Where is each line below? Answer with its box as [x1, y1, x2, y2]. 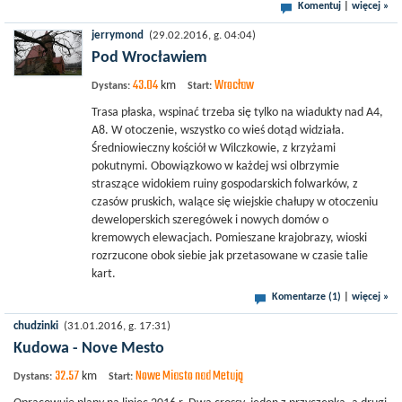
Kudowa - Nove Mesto [13, 340, 164, 357]
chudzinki [13, 321, 58, 332]
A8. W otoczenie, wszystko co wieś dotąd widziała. [92, 124, 345, 137]
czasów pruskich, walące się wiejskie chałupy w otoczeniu [92, 196, 378, 209]
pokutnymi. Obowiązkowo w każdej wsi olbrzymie [92, 160, 339, 173]
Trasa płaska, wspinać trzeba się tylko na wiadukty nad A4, [92, 106, 383, 119]
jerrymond [92, 31, 144, 41]
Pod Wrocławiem [92, 49, 207, 66]
